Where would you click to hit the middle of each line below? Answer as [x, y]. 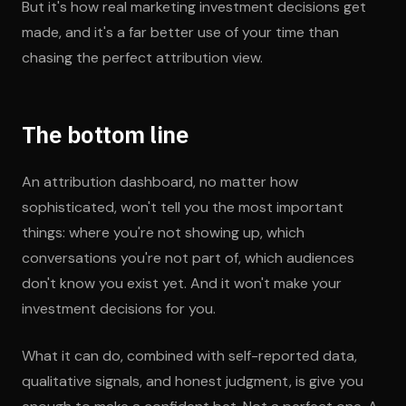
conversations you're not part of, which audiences [188, 258]
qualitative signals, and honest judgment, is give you [193, 381]
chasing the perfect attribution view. [142, 58]
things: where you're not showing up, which [163, 232]
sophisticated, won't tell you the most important [183, 207]
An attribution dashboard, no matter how [160, 182]
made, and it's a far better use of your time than [180, 32]
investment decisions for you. [119, 309]
